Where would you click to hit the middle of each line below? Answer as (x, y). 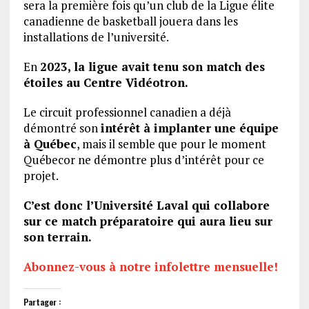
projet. (41, 175)
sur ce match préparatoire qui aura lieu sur (148, 221)
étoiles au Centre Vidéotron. (106, 82)
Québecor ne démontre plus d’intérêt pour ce (143, 159)
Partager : (42, 301)
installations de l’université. (97, 37)
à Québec (50, 143)
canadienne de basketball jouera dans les (130, 21)
